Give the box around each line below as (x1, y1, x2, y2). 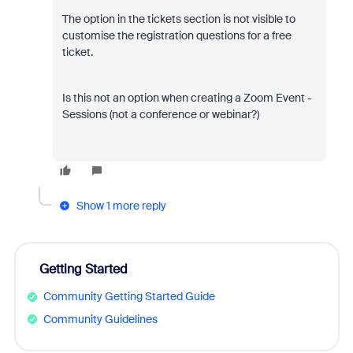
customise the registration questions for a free (61, 28, 292, 43)
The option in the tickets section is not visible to (61, 11, 295, 26)
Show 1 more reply (76, 198, 166, 213)
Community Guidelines (43, 311, 158, 326)
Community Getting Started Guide (43, 288, 215, 303)
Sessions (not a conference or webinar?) (61, 106, 259, 121)
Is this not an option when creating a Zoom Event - (61, 90, 312, 105)
